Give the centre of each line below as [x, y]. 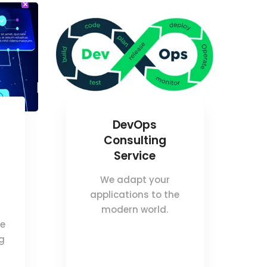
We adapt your [135, 179]
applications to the [135, 194]
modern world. [135, 209]
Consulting [135, 140]
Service [135, 156]
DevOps [135, 125]
